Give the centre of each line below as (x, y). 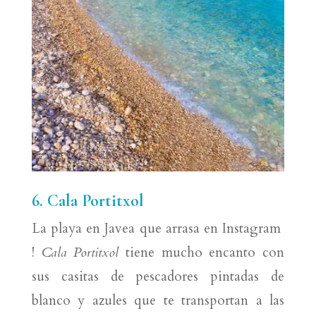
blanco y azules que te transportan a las (158, 301)
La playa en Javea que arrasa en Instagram (158, 229)
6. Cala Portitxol (87, 201)
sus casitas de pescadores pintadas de (158, 277)
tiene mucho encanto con (205, 253)
